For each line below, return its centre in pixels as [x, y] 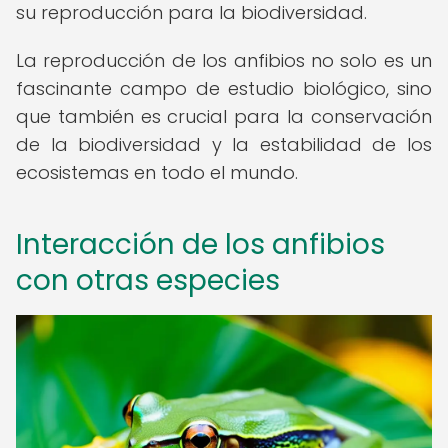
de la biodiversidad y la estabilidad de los [224, 144]
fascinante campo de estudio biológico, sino [224, 88]
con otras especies [148, 280]
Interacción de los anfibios [200, 244]
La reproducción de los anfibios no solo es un [224, 60]
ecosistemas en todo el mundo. [157, 172]
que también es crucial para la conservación [224, 116]
